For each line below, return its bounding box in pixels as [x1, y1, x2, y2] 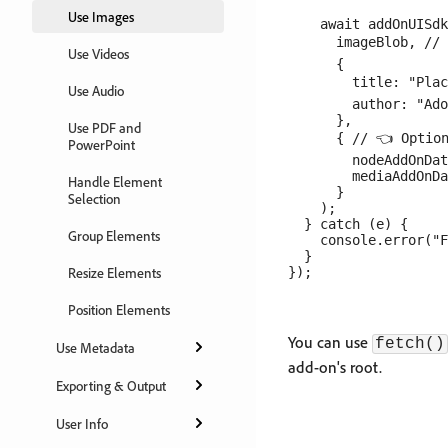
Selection [68, 190, 121, 207]
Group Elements [68, 227, 160, 244]
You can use [288, 332, 372, 352]
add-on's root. [288, 357, 382, 377]
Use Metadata [56, 338, 135, 356]
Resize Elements [68, 264, 161, 281]
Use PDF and [68, 119, 141, 136]
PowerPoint [68, 136, 135, 153]
